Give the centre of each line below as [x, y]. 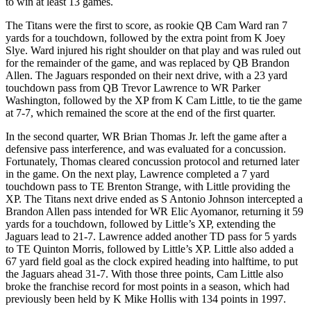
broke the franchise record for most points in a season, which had [148, 287]
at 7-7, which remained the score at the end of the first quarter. [141, 113]
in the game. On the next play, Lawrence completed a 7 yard [137, 174]
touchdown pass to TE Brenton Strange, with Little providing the [148, 187]
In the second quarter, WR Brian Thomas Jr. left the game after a [146, 137]
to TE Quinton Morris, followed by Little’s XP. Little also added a [150, 249]
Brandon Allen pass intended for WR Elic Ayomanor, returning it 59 [154, 212]
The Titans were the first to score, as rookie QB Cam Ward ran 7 [146, 26]
